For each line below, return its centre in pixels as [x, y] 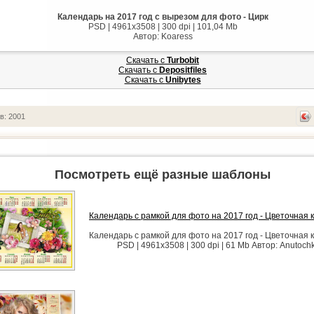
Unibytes [183, 80]
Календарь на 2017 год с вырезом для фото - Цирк [163, 17]
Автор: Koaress [163, 36]
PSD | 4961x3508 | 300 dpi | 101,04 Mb [163, 27]
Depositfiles [183, 70]
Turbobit [183, 60]
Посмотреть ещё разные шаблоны [163, 175]
